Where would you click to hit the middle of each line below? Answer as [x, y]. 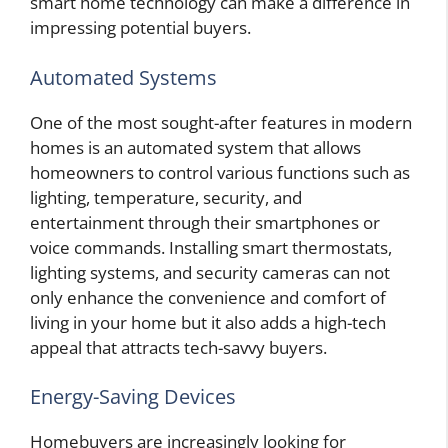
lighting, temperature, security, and [166, 197]
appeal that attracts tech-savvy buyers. [178, 347]
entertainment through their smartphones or [205, 222]
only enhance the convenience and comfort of [208, 297]
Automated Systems [123, 77]
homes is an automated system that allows [195, 147]
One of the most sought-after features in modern [221, 122]
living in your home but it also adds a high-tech [208, 322]
